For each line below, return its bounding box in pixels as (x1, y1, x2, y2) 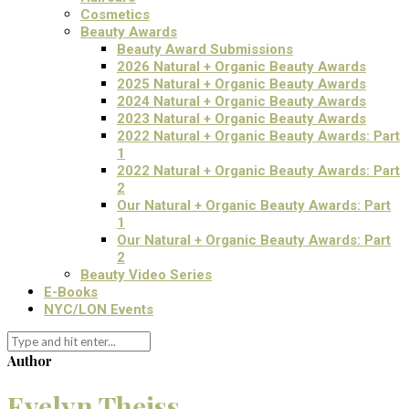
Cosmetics (80, 6, 150, 23)
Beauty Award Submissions (117, 41, 293, 58)
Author (7, 351, 52, 370)
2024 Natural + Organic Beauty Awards (117, 93, 366, 110)
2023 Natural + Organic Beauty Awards (117, 110, 366, 127)
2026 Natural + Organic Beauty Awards (117, 58, 366, 75)
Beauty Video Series (80, 267, 212, 283)
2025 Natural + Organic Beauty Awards (117, 76, 366, 92)
